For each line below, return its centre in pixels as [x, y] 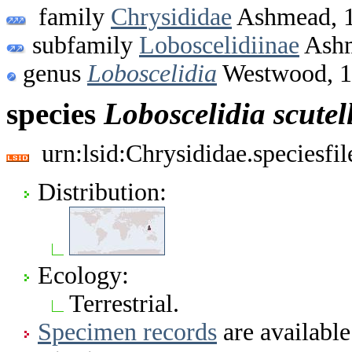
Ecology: [83, 275]
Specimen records [127, 332]
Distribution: [102, 192]
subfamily [82, 45]
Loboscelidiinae [219, 45]
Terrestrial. [124, 303]
